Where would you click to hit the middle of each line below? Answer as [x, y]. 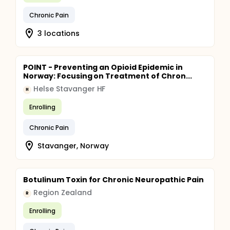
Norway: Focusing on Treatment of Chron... [108, 76]
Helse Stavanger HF [70, 89]
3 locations [59, 33]
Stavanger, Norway [73, 146]
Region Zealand [63, 193]
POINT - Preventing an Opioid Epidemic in [103, 67]
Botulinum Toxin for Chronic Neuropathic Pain [113, 180]
